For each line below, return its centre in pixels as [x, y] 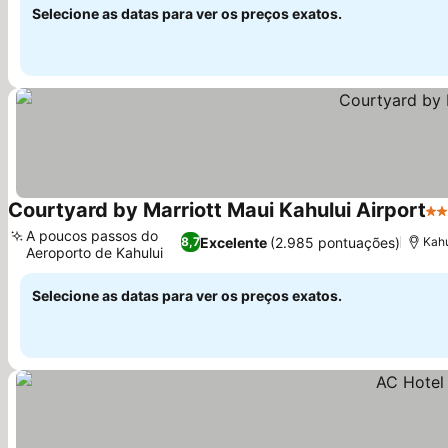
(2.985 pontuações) [334, 242]
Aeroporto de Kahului [94, 252]
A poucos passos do [92, 235]
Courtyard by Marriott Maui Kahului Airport [217, 210]
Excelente [233, 242]
